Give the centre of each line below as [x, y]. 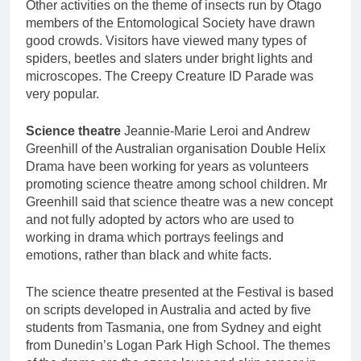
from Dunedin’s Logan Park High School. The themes [178, 346]
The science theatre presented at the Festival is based [180, 293]
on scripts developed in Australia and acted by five [168, 310]
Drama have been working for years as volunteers [167, 167]
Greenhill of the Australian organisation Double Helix [176, 149]
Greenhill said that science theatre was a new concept [179, 202]
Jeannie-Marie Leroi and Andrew [216, 131]
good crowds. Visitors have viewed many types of [166, 41]
